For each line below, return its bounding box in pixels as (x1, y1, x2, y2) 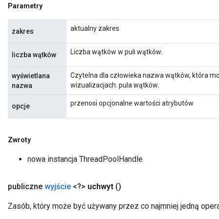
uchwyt (88, 182, 113, 191)
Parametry (8, 2, 43, 10)
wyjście (44, 182, 71, 191)
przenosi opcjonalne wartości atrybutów (70, 99, 194, 107)
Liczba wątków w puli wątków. (70, 48, 162, 56)
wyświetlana (12, 72, 50, 80)
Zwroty (8, 136, 31, 144)
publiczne (8, 182, 44, 191)
